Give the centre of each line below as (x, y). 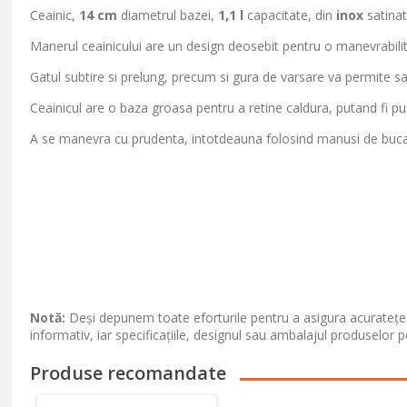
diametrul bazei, (168, 15)
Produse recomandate (129, 373)
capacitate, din (290, 15)
